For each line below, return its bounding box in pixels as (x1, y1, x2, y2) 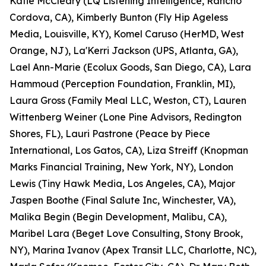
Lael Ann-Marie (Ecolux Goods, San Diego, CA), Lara (9, 61, 251, 73)
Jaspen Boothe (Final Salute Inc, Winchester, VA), (9, 194, 236, 206)
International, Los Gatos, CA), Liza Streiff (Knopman (9, 144, 248, 156)
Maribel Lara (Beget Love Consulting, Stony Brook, (9, 227, 243, 239)
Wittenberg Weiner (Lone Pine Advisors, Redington (9, 111, 242, 123)
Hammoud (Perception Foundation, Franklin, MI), (9, 78, 235, 90)
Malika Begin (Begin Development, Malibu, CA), (9, 211, 227, 223)
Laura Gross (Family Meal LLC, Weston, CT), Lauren (9, 94, 246, 106)
